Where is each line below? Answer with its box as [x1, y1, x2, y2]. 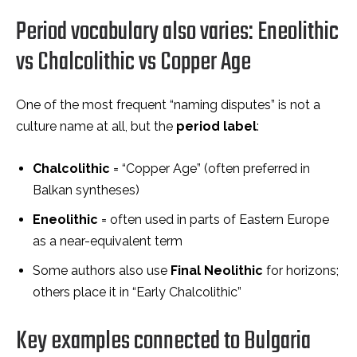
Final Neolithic [171, 263, 263, 278]
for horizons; [263, 263, 339, 278]
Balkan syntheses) [33, 182, 139, 198]
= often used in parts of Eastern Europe [98, 212, 329, 227]
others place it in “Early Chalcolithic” [33, 284, 241, 300]
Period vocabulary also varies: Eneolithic [16, 12, 339, 53]
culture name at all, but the [16, 119, 176, 134]
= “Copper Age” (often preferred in [110, 161, 310, 176]
